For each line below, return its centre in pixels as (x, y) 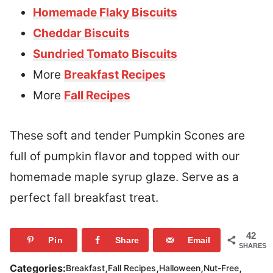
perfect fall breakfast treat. (84, 197)
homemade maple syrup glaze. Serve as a (124, 177)
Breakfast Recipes (115, 74)
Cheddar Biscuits (81, 33)
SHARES (253, 245)
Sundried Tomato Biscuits (105, 54)
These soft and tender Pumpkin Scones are (127, 135)
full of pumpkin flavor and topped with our (125, 156)
